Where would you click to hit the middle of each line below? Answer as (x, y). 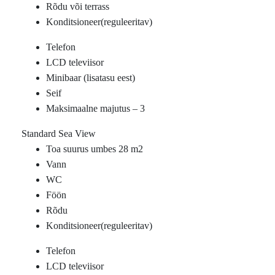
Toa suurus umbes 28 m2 (95, 149)
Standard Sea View (59, 134)
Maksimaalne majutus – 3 (95, 108)
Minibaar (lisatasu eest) (91, 78)
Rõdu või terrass (78, 6)
